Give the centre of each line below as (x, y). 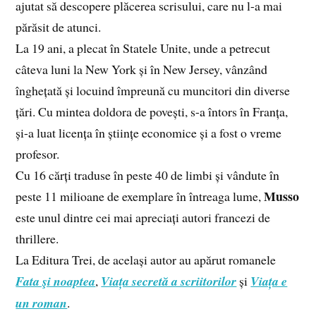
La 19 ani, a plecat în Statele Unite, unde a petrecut (143, 48)
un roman (42, 303)
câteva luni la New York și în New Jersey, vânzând (142, 69)
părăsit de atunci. (59, 27)
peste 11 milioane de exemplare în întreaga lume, (140, 196)
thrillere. (37, 239)
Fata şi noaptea (56, 281)
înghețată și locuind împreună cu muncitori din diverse (153, 91)
